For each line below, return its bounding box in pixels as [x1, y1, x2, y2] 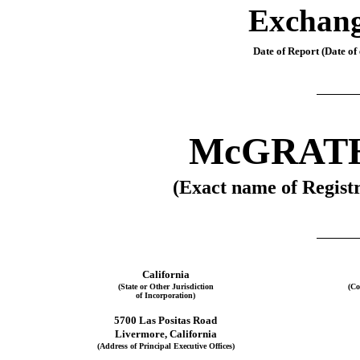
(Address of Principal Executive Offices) [96, 342, 235, 351]
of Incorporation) [136, 291, 195, 301]
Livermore [114, 328, 165, 341]
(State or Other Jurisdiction [117, 282, 214, 292]
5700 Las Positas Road [114, 314, 217, 327]
